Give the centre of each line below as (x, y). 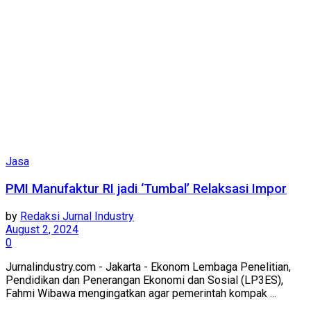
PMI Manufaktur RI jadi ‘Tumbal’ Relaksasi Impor (146, 189)
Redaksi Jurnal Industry (77, 216)
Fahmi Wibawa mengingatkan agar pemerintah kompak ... (141, 293)
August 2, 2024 (42, 229)
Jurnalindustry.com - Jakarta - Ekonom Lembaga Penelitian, (148, 267)
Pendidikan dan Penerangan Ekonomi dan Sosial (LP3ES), (144, 280)
